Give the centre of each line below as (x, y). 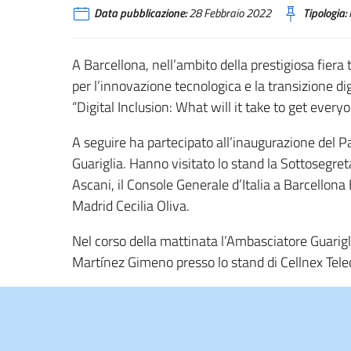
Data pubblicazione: (140, 13)
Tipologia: (325, 13)
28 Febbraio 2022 (229, 13)
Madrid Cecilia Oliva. (131, 205)
